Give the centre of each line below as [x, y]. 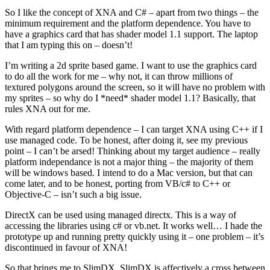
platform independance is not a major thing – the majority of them [129, 162]
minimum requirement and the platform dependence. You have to [128, 24]
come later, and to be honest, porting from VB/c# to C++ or [118, 184]
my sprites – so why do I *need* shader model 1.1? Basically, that [130, 98]
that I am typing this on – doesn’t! [69, 45]
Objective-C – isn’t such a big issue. [73, 195]
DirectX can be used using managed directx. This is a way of [121, 215]
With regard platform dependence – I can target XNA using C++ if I [134, 130]
